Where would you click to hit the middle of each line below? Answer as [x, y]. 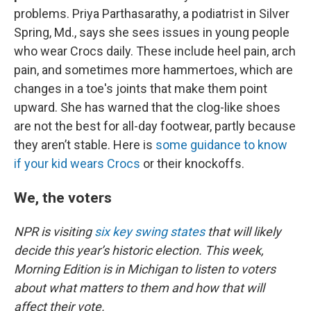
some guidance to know [221, 145]
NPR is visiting [54, 232]
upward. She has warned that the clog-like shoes [147, 107]
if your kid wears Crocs [77, 163]
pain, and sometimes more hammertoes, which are [153, 70]
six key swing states [150, 232]
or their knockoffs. [192, 163]
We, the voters [63, 197]
